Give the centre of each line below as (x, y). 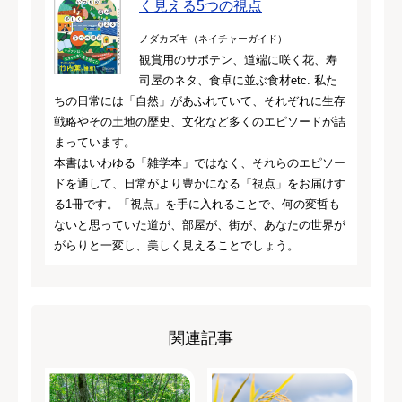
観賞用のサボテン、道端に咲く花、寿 (238, 59)
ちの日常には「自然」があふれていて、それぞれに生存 (200, 100)
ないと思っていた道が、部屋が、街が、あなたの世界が (200, 224)
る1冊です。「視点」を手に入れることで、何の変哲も (197, 204)
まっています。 (95, 142)
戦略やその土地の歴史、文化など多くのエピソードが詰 (200, 121)
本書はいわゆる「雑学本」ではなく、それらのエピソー (200, 162)
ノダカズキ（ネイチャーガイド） (213, 38)
